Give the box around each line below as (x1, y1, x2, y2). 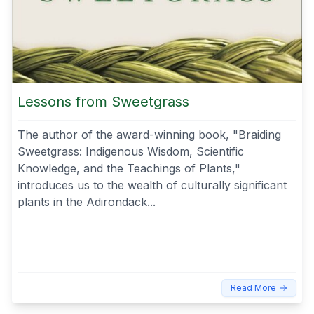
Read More (231, 282, 276, 293)
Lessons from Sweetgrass (18, 93, 189, 110)
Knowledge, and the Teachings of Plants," (18, 161, 240, 175)
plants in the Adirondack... (18, 194, 156, 209)
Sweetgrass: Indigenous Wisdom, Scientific (18, 144, 244, 158)
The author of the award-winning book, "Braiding (18, 127, 281, 142)
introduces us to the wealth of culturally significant (18, 177, 287, 192)
